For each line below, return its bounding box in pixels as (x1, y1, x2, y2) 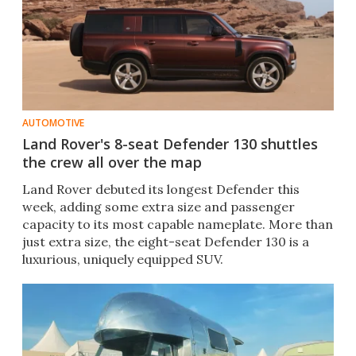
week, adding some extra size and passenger (22, 199, 295, 215)
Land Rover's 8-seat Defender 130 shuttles (22, 134, 318, 154)
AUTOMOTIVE (22, 116, 84, 130)
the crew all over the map (22, 153, 202, 172)
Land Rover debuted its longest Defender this (22, 181, 300, 198)
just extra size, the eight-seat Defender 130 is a (22, 234, 309, 250)
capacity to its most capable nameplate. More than (22, 216, 333, 233)
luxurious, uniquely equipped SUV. (22, 251, 223, 268)
